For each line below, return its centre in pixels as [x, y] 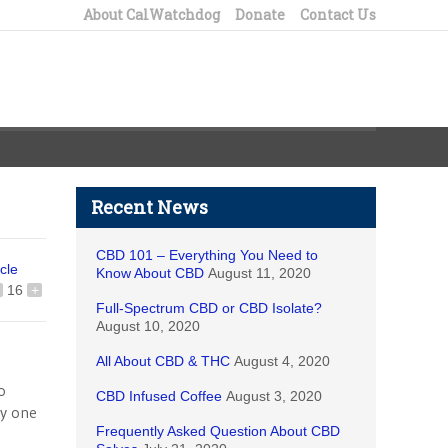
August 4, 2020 [282, 361]
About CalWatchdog [151, 14]
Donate [260, 14]
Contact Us [338, 14]
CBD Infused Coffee [159, 396]
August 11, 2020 [259, 273]
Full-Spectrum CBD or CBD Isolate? [209, 308]
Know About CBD [150, 273]
